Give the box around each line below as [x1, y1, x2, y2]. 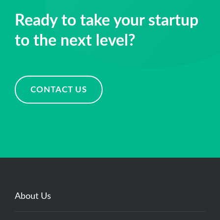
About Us [15, 192, 51, 201]
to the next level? [15, 32, 136, 49]
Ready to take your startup [15, 12, 198, 28]
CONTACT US [30, 85, 87, 94]
